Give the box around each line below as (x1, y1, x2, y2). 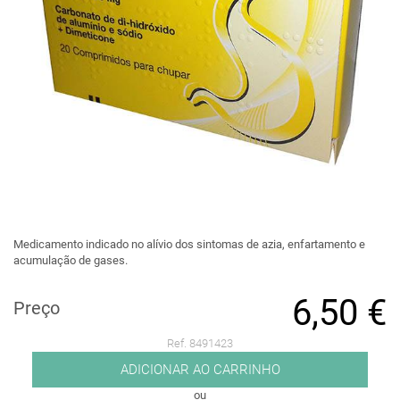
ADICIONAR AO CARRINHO (120, 362, 280, 378)
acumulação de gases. (13, 254, 128, 267)
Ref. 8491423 (167, 337, 233, 350)
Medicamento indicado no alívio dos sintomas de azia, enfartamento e (13, 237, 365, 251)
